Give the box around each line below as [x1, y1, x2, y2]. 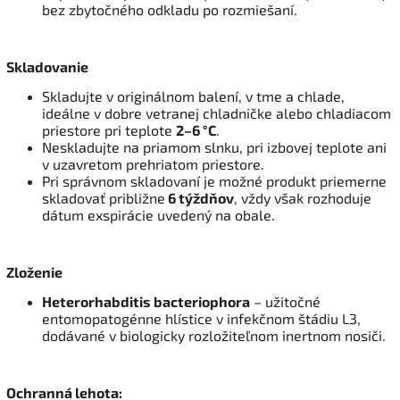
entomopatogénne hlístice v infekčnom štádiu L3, [42, 309, 361, 327]
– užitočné [250, 292, 321, 310]
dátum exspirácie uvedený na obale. [42, 205, 275, 223]
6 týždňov [168, 188, 234, 206]
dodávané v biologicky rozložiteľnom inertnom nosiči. [42, 326, 389, 344]
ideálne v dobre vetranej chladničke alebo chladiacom [42, 104, 391, 121]
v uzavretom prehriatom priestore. [42, 154, 264, 172]
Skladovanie [6, 57, 88, 75]
